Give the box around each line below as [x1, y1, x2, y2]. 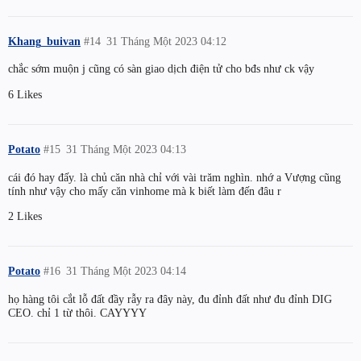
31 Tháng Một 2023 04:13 [66, 142, 187, 156]
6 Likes [8, 87, 42, 101]
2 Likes [8, 209, 42, 222]
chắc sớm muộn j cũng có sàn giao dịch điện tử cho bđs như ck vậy [8, 62, 314, 76]
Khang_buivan [8, 34, 81, 48]
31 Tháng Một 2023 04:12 [106, 34, 227, 48]
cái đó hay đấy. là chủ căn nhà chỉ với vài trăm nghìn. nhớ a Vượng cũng [8, 170, 341, 184]
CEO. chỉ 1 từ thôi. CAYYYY [8, 305, 147, 319]
